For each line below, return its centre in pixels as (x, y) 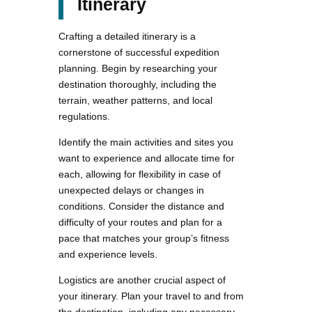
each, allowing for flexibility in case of (140, 174)
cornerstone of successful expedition (139, 53)
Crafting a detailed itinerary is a (127, 37)
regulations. (84, 117)
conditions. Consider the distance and (141, 206)
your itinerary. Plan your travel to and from (151, 296)
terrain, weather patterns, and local (135, 101)
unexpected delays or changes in (131, 190)
